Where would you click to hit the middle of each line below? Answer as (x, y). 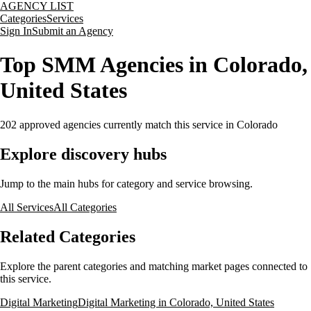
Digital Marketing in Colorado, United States (176, 302)
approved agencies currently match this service (120, 124)
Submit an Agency (73, 31)
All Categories (85, 207)
